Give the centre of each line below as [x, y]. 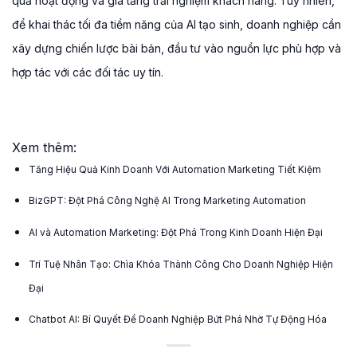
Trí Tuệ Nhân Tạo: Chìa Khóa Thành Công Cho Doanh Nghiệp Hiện [180, 264]
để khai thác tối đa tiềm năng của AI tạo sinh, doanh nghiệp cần [177, 25]
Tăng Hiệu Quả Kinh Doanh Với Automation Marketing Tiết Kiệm [175, 169]
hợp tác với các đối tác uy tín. [88, 73]
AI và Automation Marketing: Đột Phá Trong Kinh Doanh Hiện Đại [175, 233]
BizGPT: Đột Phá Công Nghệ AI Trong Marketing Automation [167, 201]
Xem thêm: [44, 147]
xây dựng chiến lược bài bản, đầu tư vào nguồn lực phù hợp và [177, 49]
